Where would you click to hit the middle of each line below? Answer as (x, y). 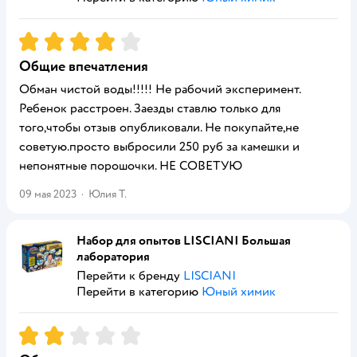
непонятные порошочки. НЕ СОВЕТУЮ (131, 166)
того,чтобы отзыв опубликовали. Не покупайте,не (159, 127)
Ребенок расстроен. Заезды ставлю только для (150, 108)
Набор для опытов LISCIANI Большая (184, 241)
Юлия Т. (108, 194)
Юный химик (239, 292)
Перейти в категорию (139, 292)
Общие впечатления (84, 67)
